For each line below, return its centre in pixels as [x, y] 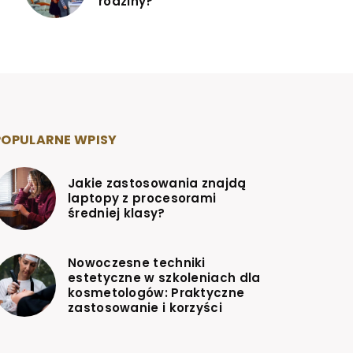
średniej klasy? [117, 214]
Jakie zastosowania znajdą [157, 184]
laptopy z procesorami [142, 199]
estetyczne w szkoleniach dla [164, 277]
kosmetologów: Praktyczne [156, 292]
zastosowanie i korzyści [145, 307]
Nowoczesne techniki [137, 262]
